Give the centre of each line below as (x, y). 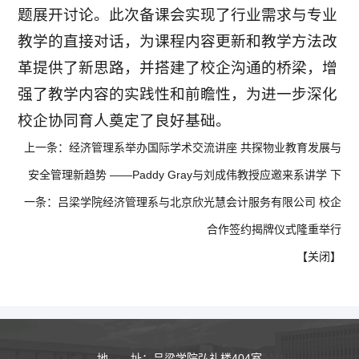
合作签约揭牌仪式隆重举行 (274, 230)
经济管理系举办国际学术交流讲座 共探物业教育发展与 (205, 148)
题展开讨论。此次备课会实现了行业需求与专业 (178, 15)
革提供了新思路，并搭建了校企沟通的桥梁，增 (178, 68)
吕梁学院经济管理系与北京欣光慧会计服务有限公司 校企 (199, 202)
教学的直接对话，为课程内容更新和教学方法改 (178, 42)
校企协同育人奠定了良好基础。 (125, 121)
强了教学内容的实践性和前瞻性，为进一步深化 (178, 95)
